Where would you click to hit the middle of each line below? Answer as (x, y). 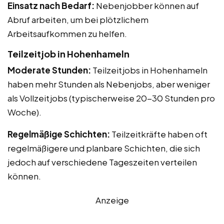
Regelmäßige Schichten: (59, 134)
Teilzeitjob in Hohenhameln (68, 53)
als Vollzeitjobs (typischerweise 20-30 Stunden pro (111, 98)
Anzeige (112, 200)
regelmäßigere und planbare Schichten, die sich (104, 148)
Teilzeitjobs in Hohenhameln (149, 70)
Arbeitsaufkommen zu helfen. (67, 33)
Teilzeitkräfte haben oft (159, 134)
